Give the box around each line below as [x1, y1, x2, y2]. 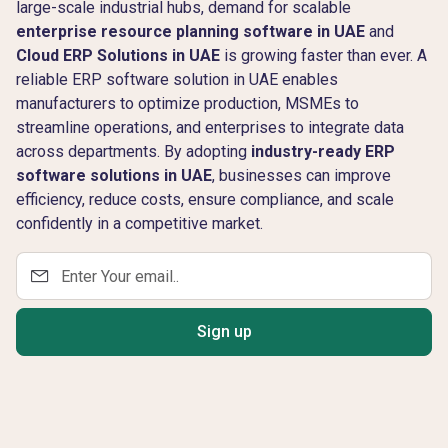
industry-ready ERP [251, 142, 395, 161]
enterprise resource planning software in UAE [16, 22, 365, 41]
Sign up [196, 322, 252, 341]
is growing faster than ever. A [220, 46, 427, 65]
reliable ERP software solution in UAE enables [16, 70, 338, 89]
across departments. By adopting [16, 142, 251, 161]
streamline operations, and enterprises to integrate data [16, 118, 404, 137]
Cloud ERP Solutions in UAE [16, 46, 220, 65]
